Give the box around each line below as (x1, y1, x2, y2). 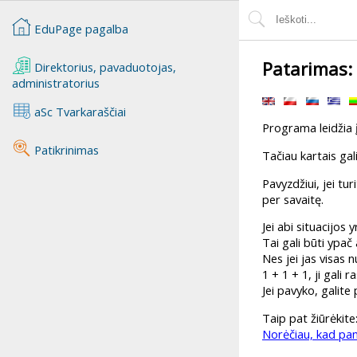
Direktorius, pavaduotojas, (30, 58, 176, 75)
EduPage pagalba (33, 20, 128, 37)
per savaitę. (262, 190, 324, 207)
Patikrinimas (30, 141, 99, 158)
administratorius (11, 74, 100, 91)
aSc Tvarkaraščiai (30, 103, 126, 120)
